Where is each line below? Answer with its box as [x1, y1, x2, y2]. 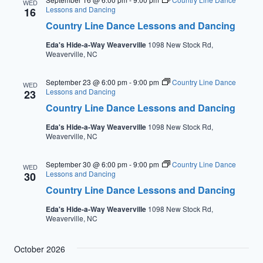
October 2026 [14, 243, 65, 255]
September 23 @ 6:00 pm [46, 77, 127, 87]
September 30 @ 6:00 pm [46, 159, 127, 169]
